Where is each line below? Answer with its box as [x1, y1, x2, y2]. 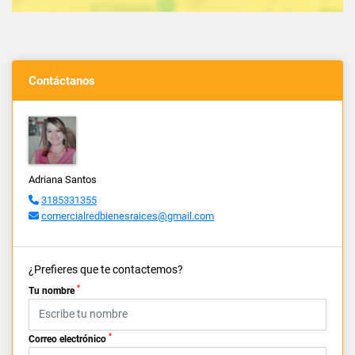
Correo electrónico [29, 333, 109, 345]
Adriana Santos [29, 173, 97, 185]
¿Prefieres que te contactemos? [29, 262, 183, 276]
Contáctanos [29, 73, 95, 88]
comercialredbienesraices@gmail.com [41, 209, 214, 222]
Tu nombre [29, 284, 77, 296]
